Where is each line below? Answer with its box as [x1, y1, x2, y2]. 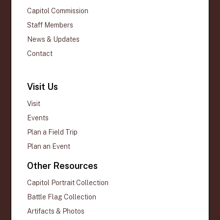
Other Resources [27, 161, 98, 171]
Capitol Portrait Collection [27, 179, 109, 187]
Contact [27, 50, 53, 58]
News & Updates [27, 35, 80, 44]
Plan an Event [27, 142, 71, 151]
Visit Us [27, 82, 58, 92]
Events [27, 114, 49, 122]
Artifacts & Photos [27, 207, 85, 216]
